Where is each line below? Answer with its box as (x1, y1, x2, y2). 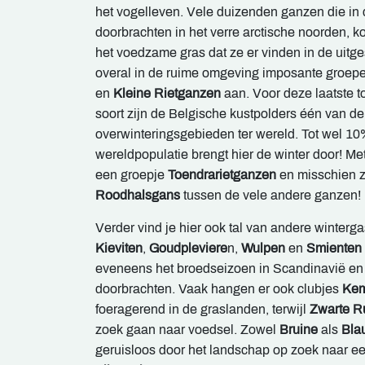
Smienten (306, 241, 362, 255)
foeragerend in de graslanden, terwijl (95, 302, 310, 316)
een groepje (95, 168, 168, 182)
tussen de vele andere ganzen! (180, 188, 361, 202)
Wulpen (241, 241, 285, 255)
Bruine (279, 323, 318, 336)
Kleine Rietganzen (113, 86, 221, 100)
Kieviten (95, 241, 143, 255)
